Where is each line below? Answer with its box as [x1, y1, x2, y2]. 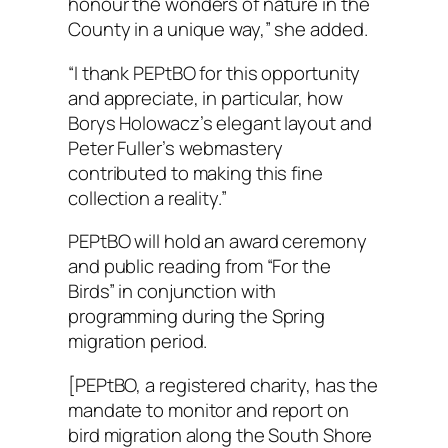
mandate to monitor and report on [68, 396, 349, 423]
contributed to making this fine [68, 159, 323, 186]
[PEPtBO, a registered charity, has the [68, 371, 379, 398]
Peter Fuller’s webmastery [68, 134, 283, 161]
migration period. [68, 328, 208, 355]
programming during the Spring [68, 303, 326, 330]
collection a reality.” [68, 184, 227, 211]
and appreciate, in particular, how [68, 84, 343, 111]
